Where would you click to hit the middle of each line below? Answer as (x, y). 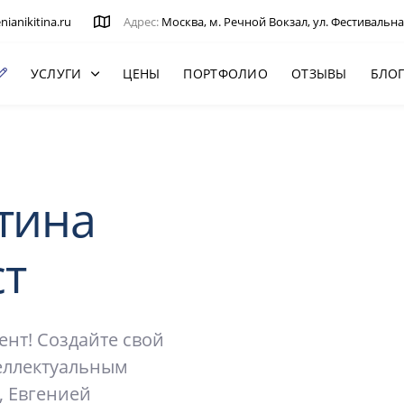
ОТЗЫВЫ (319, 74)
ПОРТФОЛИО (225, 74)
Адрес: (142, 21)
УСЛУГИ (56, 74)
